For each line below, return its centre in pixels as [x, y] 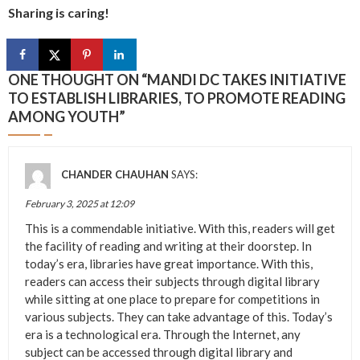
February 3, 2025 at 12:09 [80, 203]
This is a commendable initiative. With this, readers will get [180, 228]
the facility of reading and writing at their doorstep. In [168, 245]
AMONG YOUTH [63, 116]
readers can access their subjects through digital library [172, 281]
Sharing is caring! [59, 13]
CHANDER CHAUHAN [115, 174]
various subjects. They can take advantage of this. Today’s [179, 316]
